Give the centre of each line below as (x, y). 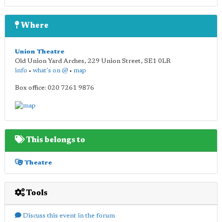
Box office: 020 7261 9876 (55, 88)
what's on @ (50, 71)
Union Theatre (40, 52)
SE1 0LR (157, 61)
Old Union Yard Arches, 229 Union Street (78, 61)
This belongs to (55, 140)
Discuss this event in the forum (68, 216)
